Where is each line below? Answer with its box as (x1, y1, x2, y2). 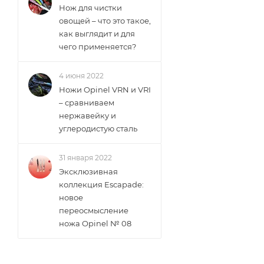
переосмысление (59, 206, 128, 215)
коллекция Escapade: (59, 180, 144, 189)
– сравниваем (59, 98, 114, 107)
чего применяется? (59, 42, 136, 51)
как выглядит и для (59, 29, 135, 38)
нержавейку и (59, 111, 116, 120)
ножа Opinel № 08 (59, 219, 131, 228)
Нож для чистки (59, 3, 122, 12)
